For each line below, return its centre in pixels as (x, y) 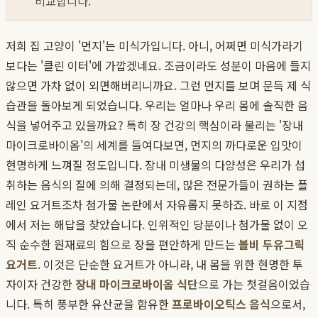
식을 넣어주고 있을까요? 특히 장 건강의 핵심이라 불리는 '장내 (154, 125)
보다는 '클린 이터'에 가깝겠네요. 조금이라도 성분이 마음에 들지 (158, 66)
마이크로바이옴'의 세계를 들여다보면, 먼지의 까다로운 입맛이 (154, 145)
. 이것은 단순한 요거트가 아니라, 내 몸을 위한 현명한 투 (170, 264)
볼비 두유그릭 (272, 245)
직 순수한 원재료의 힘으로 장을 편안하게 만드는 (122, 245)
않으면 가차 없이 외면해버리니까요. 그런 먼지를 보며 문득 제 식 (158, 86)
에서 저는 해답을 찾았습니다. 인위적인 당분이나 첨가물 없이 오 (157, 225)
